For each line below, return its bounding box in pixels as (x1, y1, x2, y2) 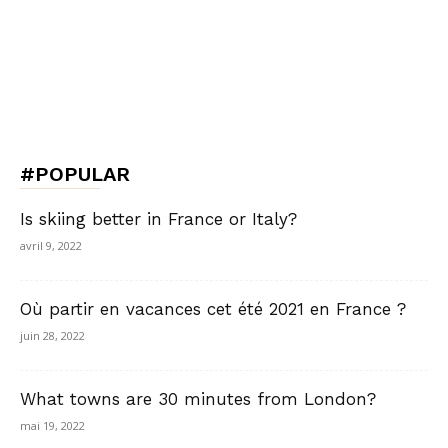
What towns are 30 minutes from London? (20, 389, 376, 410)
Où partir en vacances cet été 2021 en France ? (20, 299, 406, 320)
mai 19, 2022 (20, 418, 85, 434)
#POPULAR (20, 162, 130, 187)
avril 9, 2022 (20, 238, 82, 254)
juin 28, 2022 (20, 328, 85, 344)
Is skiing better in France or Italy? (20, 209, 297, 230)
